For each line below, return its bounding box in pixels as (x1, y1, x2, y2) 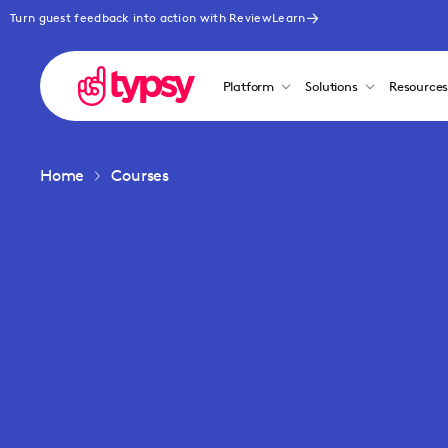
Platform (222, 78, 274, 94)
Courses (111, 166, 169, 185)
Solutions (305, 78, 358, 94)
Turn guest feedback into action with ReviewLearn (10, 10, 306, 25)
